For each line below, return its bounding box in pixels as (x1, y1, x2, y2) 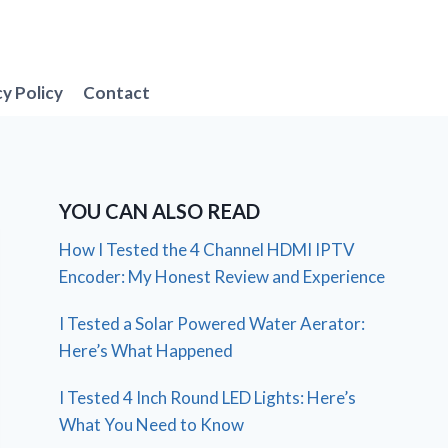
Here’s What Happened (59, 340, 234, 362)
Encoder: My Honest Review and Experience (59, 266, 386, 288)
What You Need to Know (59, 414, 245, 436)
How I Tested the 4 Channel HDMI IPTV (59, 239, 356, 261)
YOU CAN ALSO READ (59, 199, 261, 224)
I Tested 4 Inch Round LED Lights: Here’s (59, 387, 357, 409)
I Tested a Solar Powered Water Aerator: (59, 313, 366, 335)
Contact (83, 81, 151, 103)
